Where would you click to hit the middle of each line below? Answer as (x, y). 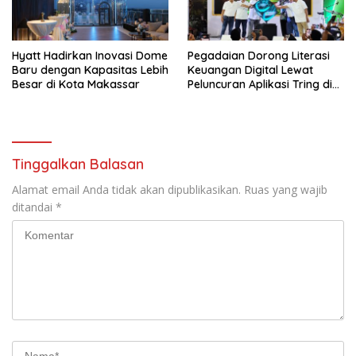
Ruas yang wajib (286, 189)
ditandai (34, 207)
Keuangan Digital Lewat (250, 70)
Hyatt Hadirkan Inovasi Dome (90, 55)
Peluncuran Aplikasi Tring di (260, 84)
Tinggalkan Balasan (78, 164)
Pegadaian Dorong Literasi (259, 55)
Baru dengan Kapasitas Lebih (90, 70)
